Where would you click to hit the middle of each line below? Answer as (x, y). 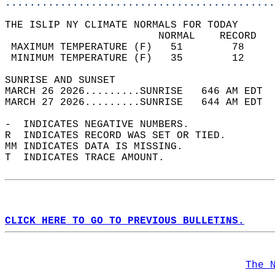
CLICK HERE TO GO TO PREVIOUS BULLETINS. (125, 221)
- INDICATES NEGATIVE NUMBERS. (103, 125)
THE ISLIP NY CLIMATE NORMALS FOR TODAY (128, 25)
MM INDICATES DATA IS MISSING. (100, 147)
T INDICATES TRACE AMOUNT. (91, 158)
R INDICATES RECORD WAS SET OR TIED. (122, 136)
